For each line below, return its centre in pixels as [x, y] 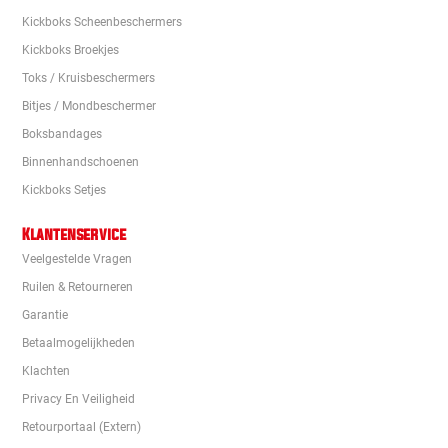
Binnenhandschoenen [80, 162]
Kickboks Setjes [64, 190]
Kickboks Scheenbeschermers [102, 22]
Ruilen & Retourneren [77, 287]
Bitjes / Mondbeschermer [89, 106]
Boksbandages [62, 134]
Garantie [45, 315]
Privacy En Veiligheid [78, 399]
